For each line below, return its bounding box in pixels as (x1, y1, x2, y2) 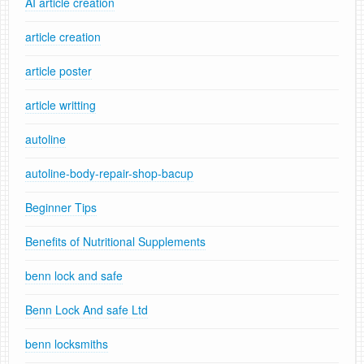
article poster (25, 63, 92, 80)
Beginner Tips (25, 199, 97, 216)
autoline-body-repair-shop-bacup (25, 165, 193, 182)
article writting (25, 97, 96, 114)
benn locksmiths (25, 336, 108, 353)
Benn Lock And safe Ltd (25, 301, 148, 318)
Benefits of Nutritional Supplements (25, 233, 206, 250)
